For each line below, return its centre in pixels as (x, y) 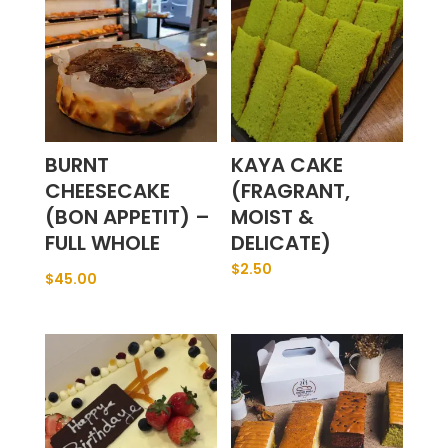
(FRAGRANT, (291, 191)
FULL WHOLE (102, 243)
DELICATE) (281, 243)
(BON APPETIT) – (127, 217)
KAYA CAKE (287, 165)
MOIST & (273, 217)
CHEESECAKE (107, 191)
